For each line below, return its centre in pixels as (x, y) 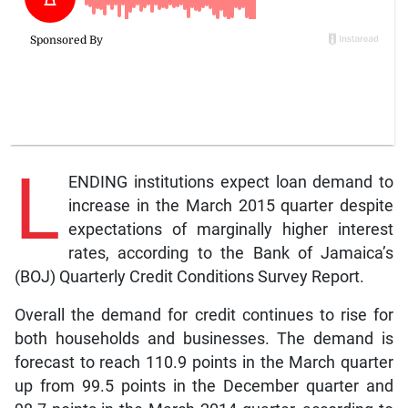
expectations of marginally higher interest (231, 230)
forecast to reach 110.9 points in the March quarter (204, 363)
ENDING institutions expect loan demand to (231, 183)
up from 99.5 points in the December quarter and (204, 387)
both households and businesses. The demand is (204, 339)
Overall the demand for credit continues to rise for (204, 316)
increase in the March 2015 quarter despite (231, 206)
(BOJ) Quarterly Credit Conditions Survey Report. (189, 277)
